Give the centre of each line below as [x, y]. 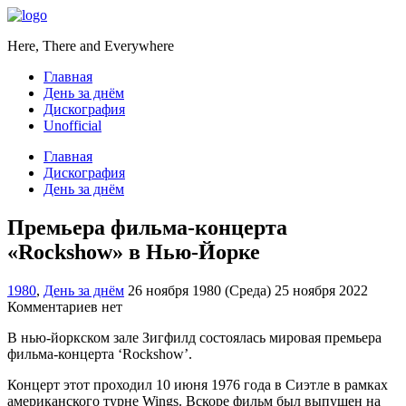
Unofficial [72, 126]
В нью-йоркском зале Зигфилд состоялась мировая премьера [194, 337]
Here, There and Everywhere [91, 46]
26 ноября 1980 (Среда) [201, 290]
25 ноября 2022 [321, 290]
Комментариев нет [65, 306]
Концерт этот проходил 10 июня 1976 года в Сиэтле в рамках [198, 384]
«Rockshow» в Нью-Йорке [134, 251]
